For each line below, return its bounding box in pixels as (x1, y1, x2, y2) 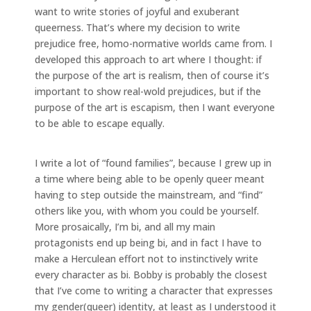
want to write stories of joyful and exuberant (35, 4, 239, 18)
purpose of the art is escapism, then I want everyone (35, 100, 275, 114)
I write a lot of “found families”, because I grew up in (35, 155, 271, 169)
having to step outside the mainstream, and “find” (35, 187, 262, 201)
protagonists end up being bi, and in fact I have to (35, 235, 262, 249)
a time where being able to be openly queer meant (35, 171, 264, 185)
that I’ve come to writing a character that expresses (35, 283, 273, 297)
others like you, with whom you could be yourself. (35, 203, 259, 217)
